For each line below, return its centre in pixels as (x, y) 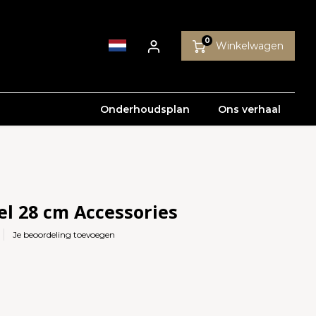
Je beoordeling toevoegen (64, 234)
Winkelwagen (250, 45)
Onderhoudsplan (145, 109)
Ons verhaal (249, 109)
